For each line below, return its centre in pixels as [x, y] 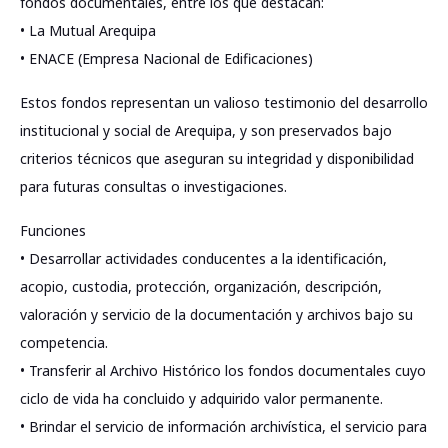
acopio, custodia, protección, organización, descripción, [201, 286]
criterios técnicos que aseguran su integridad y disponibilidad [217, 158]
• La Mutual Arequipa [88, 30]
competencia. [64, 342]
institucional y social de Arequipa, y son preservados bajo [206, 130]
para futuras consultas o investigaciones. [153, 186]
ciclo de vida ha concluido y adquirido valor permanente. [201, 398]
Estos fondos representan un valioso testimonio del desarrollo [224, 102]
